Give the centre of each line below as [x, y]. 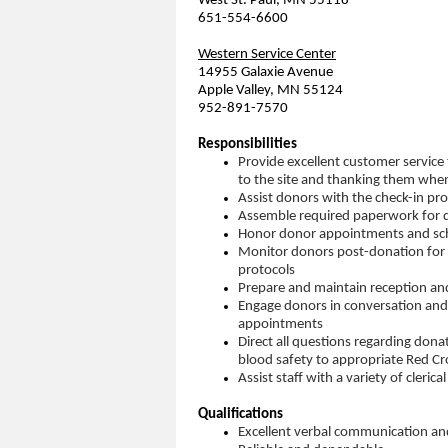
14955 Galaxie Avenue [267, 72]
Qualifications [243, 414]
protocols [266, 270]
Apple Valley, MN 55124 [272, 90]
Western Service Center [267, 54]
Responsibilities [247, 144]
